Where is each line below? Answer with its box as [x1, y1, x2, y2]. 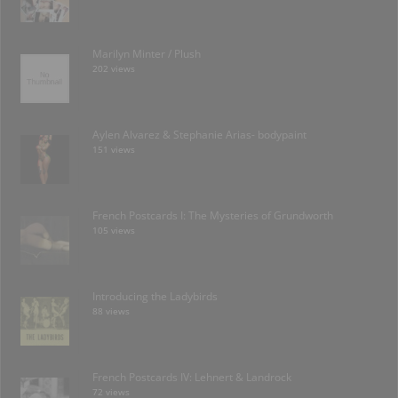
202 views [92, 62, 135, 75]
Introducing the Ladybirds [92, 288, 218, 304]
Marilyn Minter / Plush [92, 45, 201, 61]
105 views [92, 224, 135, 236]
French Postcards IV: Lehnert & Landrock [92, 369, 291, 385]
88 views [92, 305, 130, 317]
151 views [92, 143, 135, 155]
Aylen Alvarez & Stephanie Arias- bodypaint [92, 126, 306, 142]
